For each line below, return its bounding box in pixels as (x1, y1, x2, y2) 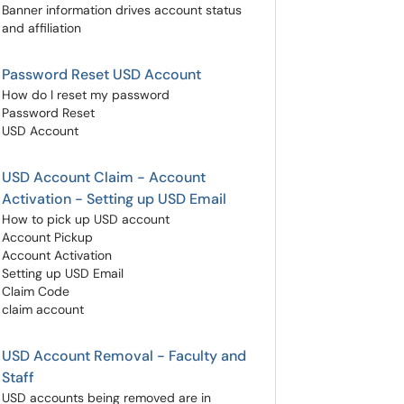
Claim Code (2, 283, 69, 299)
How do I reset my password (2, 87, 170, 103)
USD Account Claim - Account (2, 168, 206, 187)
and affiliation (2, 20, 81, 36)
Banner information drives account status (2, 2, 242, 18)
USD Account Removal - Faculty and (2, 346, 246, 365)
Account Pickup (2, 229, 93, 245)
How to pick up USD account (2, 211, 170, 227)
